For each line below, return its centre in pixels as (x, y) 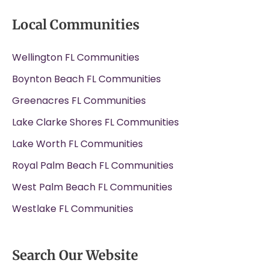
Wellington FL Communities (76, 57)
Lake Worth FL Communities (77, 144)
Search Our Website (75, 255)
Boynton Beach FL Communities (86, 79)
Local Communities (76, 24)
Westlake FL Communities (73, 208)
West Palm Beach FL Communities (92, 187)
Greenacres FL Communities (79, 100)
